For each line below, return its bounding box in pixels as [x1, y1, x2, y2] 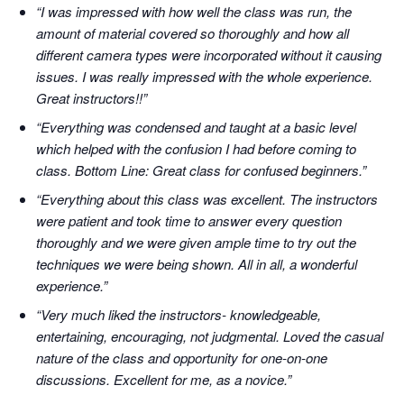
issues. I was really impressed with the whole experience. [36, 67, 372, 87]
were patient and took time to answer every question [36, 211, 342, 231]
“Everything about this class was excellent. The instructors [36, 189, 378, 209]
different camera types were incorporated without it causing [36, 45, 381, 65]
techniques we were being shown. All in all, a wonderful [36, 254, 357, 274]
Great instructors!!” [36, 88, 147, 108]
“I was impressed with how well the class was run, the [36, 2, 352, 22]
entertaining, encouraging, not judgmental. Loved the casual [36, 326, 383, 346]
